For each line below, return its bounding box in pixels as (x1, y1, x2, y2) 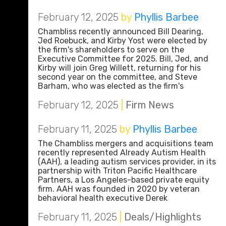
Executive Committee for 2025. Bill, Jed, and (38, 54, 208, 64)
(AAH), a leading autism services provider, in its (38, 157, 216, 166)
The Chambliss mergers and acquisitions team (38, 139, 213, 148)
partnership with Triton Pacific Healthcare (38, 166, 197, 176)
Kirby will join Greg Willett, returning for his (38, 63, 201, 73)
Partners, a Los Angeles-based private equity (38, 175, 209, 185)
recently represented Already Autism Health (38, 148, 206, 157)
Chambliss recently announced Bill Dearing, (38, 27, 203, 36)
